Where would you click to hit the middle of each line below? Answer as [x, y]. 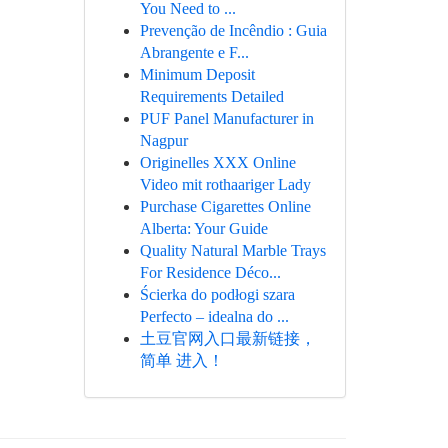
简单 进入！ [181, 360]
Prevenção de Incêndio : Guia [233, 30]
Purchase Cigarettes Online [225, 206]
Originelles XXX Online [217, 162]
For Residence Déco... [210, 272]
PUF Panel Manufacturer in [226, 118]
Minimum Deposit [197, 74]
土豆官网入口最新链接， [227, 338]
